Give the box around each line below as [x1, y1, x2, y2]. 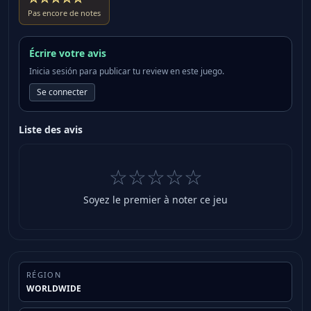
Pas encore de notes [28, 8, 101, 19]
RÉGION [26, 269, 61, 280]
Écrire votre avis [29, 47, 106, 60]
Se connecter [37, 86, 87, 99]
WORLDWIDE [26, 283, 81, 295]
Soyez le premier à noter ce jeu [83, 193, 228, 207]
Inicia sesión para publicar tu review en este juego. [29, 65, 224, 78]
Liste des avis [19, 123, 83, 137]
